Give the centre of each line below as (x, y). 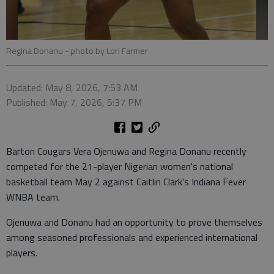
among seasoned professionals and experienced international (132, 237)
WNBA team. (33, 197)
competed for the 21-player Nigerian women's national (120, 166)
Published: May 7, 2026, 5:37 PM (74, 102)
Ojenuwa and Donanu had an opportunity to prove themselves (134, 222)
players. (22, 253)
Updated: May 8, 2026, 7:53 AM (72, 87)
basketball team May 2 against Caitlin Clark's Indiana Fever (126, 182)
